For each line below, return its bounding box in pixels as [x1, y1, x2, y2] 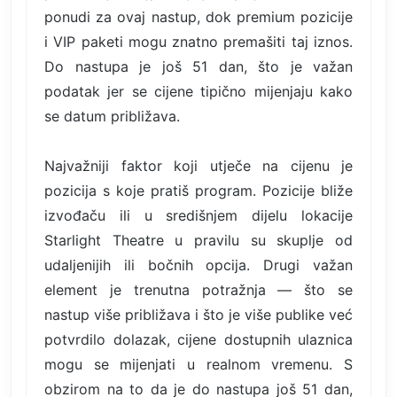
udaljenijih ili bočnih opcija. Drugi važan [44, 255, 353, 274]
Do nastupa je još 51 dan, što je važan [44, 57, 353, 75]
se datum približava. [44, 106, 180, 125]
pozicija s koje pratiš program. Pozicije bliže [44, 181, 353, 199]
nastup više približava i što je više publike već [44, 305, 353, 323]
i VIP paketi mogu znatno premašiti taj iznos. [44, 32, 353, 51]
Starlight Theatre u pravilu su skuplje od [44, 230, 353, 249]
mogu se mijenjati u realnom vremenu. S [44, 354, 353, 373]
